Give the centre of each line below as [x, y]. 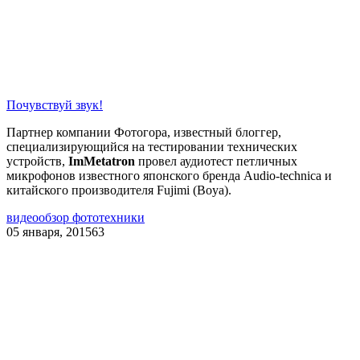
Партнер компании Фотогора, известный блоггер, [144, 132]
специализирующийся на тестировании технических [152, 146]
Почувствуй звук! [55, 104]
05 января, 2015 [49, 231]
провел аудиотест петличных [216, 161]
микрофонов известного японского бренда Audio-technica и [169, 175]
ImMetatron [102, 161]
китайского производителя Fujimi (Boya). [119, 190]
